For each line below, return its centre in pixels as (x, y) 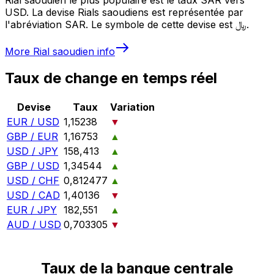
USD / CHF (33, 181)
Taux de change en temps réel (111, 78)
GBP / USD (33, 166)
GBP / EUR (32, 137)
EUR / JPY (32, 210)
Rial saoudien (64, 51)
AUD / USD (34, 225)
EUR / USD (33, 122)
